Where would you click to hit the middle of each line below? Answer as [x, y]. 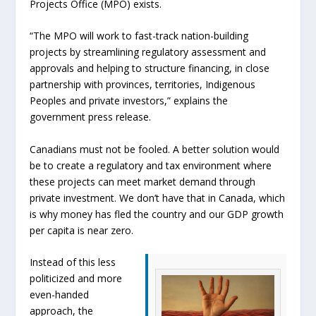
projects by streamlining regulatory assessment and [148, 52]
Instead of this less [73, 262]
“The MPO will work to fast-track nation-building [139, 36]
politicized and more [76, 278]
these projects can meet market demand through [143, 181]
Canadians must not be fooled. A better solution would [155, 149]
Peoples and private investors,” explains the [129, 101]
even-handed [60, 294]
